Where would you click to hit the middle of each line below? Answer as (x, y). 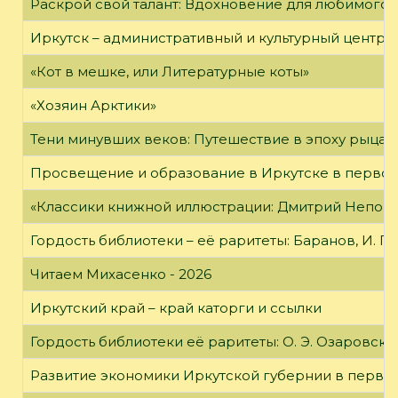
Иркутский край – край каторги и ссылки (176, 308)
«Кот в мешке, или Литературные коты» (170, 72)
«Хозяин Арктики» (93, 106)
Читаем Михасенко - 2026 (121, 275)
